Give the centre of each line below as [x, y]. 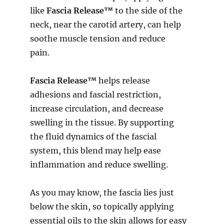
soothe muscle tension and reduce [98, 39]
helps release [123, 81]
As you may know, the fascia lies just [102, 193]
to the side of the [148, 11]
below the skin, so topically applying [102, 207]
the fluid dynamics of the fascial [93, 137]
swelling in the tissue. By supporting [102, 123]
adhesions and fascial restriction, [95, 95]
